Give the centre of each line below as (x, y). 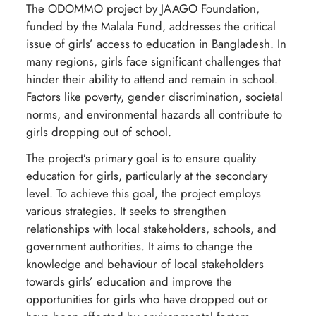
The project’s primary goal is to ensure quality (141, 158)
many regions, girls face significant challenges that (154, 61)
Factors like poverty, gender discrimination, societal (155, 96)
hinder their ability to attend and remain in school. (152, 79)
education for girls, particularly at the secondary (147, 175)
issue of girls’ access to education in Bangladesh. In (157, 43)
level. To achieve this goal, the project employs (144, 193)
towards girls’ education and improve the (129, 281)
